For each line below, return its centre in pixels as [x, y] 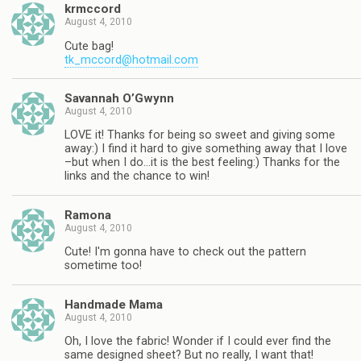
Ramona [88, 215]
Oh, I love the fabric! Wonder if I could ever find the [198, 341]
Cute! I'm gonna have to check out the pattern [185, 252]
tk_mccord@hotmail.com [131, 60]
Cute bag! [89, 46]
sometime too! [103, 266]
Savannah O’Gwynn [119, 98]
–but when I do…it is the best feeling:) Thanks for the [202, 163]
